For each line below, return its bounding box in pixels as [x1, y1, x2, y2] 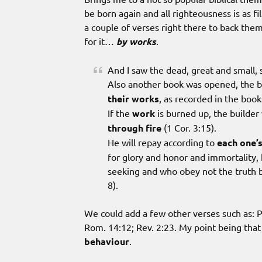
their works [108, 92, 159, 105]
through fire [108, 121, 161, 134]
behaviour [84, 235, 129, 247]
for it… [84, 35, 116, 47]
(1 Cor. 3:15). [161, 121, 216, 133]
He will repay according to [108, 136, 217, 148]
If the [108, 106, 132, 119]
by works [116, 35, 156, 47]
